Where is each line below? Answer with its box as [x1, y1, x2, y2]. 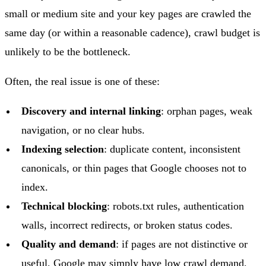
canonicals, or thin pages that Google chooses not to [21, 161, 246, 174]
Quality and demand [21, 237, 116, 250]
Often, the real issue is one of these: [5, 75, 160, 87]
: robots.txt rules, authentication [107, 199, 244, 212]
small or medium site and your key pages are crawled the [5, 7, 251, 20]
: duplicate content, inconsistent [104, 142, 240, 155]
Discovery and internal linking [21, 104, 161, 117]
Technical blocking [21, 199, 107, 212]
